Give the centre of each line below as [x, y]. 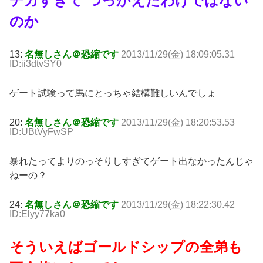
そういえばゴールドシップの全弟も [126, 247]
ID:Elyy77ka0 [37, 214]
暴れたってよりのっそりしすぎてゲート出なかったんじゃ [131, 161]
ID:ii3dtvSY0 [36, 64]
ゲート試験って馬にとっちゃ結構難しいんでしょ [113, 93]
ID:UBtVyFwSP [41, 132]
